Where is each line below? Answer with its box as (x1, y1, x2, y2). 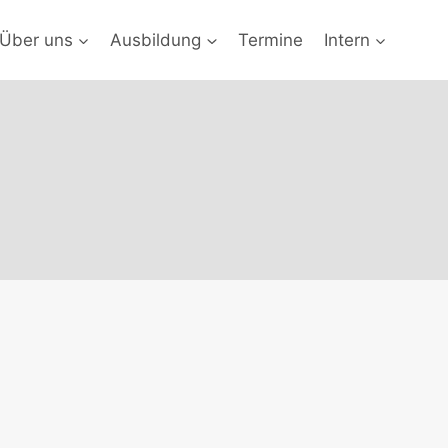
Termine (238, 29, 304, 50)
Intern (323, 29, 370, 50)
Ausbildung (110, 29, 202, 50)
